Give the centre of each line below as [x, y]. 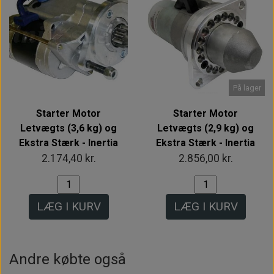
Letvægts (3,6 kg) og [68, 128]
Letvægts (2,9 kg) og [206, 128]
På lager [247, 88]
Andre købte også [68, 259]
